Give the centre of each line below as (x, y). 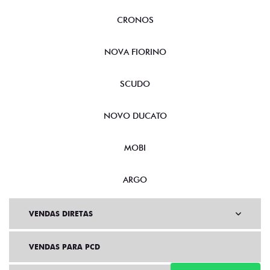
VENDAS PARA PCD (64, 247)
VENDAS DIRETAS (61, 214)
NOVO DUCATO (135, 116)
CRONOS (135, 20)
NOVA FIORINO (135, 52)
